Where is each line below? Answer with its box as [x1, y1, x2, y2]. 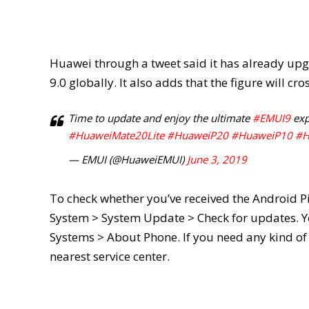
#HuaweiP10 [231, 128, 292, 143]
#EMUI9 [252, 111, 290, 126]
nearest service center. [50, 248, 170, 265]
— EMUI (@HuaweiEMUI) [68, 152, 187, 167]
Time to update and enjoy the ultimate [68, 111, 252, 126]
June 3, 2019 [187, 152, 247, 167]
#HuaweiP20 [167, 128, 228, 143]
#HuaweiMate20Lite [68, 128, 164, 143]
